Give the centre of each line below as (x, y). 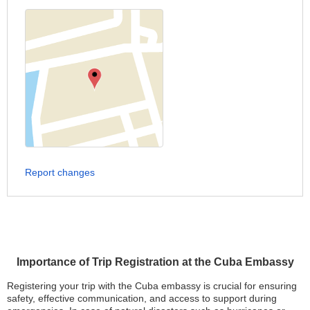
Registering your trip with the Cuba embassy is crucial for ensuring (152, 286)
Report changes (60, 172)
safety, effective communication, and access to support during (142, 298)
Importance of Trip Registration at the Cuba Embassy (155, 262)
